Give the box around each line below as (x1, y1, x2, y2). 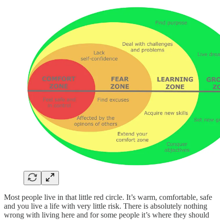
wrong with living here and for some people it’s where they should (4, 210, 209, 219)
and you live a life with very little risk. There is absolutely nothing (4, 201, 207, 210)
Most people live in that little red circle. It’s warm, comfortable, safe (4, 192, 212, 201)
